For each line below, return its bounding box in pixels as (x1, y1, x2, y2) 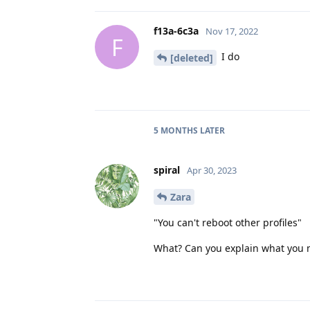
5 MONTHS (154, 125, 198, 137)
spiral (154, 163, 180, 177)
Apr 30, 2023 (187, 164, 237, 177)
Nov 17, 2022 (206, 25, 258, 38)
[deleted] (170, 51, 213, 65)
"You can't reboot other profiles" (154, 215, 302, 229)
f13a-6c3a (154, 24, 199, 38)
